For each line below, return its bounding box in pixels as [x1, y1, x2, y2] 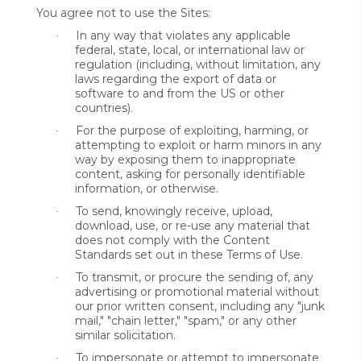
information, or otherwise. [75, 181, 218, 196]
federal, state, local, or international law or [75, 43, 305, 57]
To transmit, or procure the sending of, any [76, 270, 313, 284]
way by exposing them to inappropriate [75, 152, 296, 167]
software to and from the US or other [75, 86, 284, 101]
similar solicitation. [75, 328, 176, 342]
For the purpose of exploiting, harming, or [76, 123, 309, 138]
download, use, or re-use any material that [75, 218, 310, 233]
